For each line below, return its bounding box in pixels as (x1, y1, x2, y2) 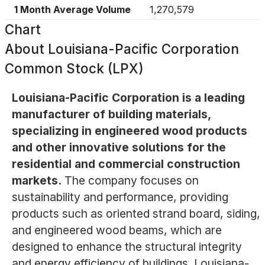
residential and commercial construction (11, 157, 240, 172)
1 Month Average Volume (14, 4, 131, 15)
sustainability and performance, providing (11, 190, 228, 205)
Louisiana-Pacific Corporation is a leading (11, 91, 245, 105)
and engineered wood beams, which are (11, 223, 222, 238)
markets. (11, 173, 62, 188)
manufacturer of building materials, (11, 107, 211, 122)
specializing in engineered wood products (11, 124, 247, 138)
